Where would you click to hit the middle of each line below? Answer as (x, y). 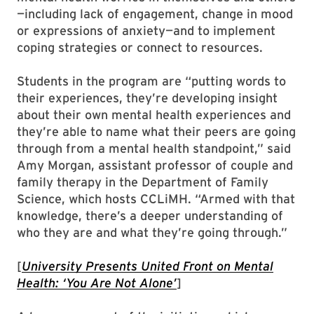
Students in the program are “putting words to (151, 81)
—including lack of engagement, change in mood (155, 14)
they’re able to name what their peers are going (156, 131)
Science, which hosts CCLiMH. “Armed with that (156, 199)
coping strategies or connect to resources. (140, 47)
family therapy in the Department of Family (143, 182)
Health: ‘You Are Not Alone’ (97, 283)
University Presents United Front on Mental (148, 266)
